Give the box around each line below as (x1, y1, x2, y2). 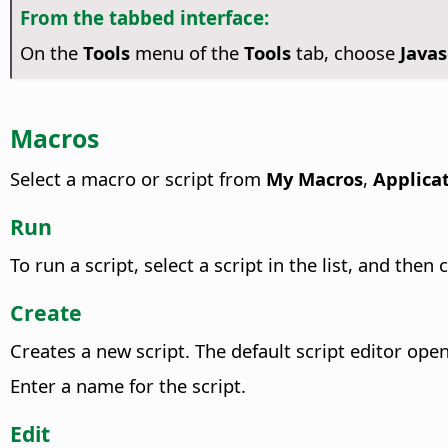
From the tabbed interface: (19, 4, 269, 30)
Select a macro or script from (10, 165, 266, 191)
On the (19, 40, 83, 66)
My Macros (266, 165, 363, 191)
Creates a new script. (10, 337, 190, 363)
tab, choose (290, 40, 400, 66)
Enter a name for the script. (10, 372, 246, 398)
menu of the (129, 40, 244, 66)
